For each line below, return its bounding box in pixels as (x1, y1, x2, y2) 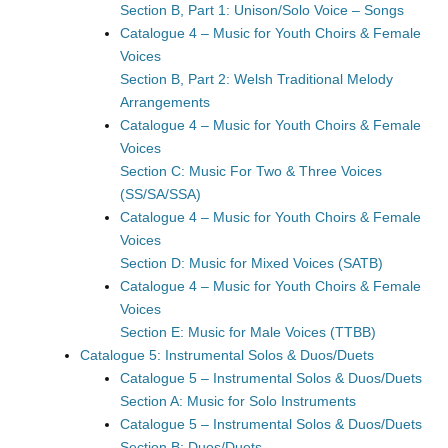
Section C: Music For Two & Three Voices (120, 163, 382, 179)
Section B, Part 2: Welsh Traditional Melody (120, 71, 393, 87)
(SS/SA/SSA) (120, 186, 201, 202)
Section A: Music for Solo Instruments (120, 393, 356, 409)
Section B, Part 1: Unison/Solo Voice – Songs (120, 2, 404, 18)
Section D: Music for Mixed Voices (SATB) (120, 255, 383, 271)
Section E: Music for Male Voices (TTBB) (120, 324, 376, 340)
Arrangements (120, 94, 210, 110)
